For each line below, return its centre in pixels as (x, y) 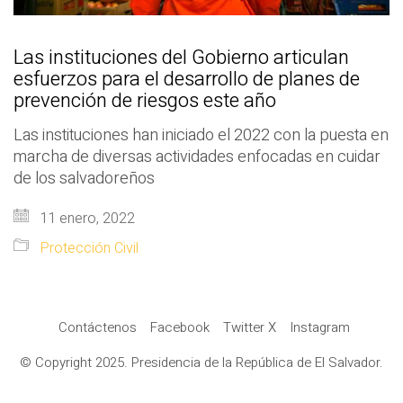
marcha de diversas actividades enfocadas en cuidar (197, 157)
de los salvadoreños (84, 179)
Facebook (179, 328)
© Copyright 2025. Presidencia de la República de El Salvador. (201, 363)
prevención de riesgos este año (145, 101)
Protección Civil (89, 249)
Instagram (319, 328)
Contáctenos (97, 328)
